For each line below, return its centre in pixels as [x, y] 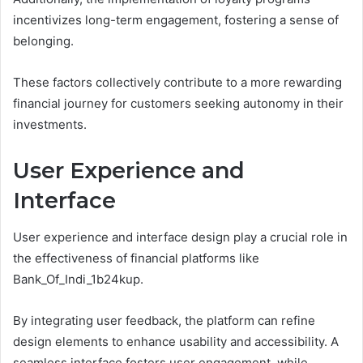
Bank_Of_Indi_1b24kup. [78, 279]
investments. [50, 124]
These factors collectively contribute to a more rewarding [177, 82]
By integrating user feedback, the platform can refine [164, 320]
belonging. [43, 41]
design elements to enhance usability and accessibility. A [176, 341]
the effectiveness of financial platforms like [136, 258]
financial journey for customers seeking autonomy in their [178, 103]
